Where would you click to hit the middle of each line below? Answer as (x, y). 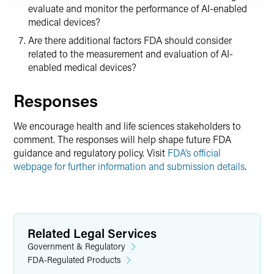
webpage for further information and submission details (129, 166)
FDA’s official (194, 153)
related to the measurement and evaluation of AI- (131, 54)
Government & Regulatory (76, 246)
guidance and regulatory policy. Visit (91, 153)
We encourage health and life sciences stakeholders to (127, 126)
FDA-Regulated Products (74, 260)
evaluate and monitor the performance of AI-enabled (138, 8)
